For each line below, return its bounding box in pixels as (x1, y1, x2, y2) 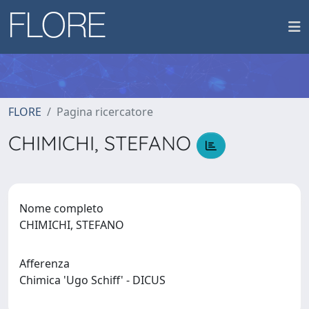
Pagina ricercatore (57, 104, 153, 119)
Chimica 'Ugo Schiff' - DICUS (19, 272, 171, 288)
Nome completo (19, 200, 103, 216)
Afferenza (19, 255, 70, 271)
